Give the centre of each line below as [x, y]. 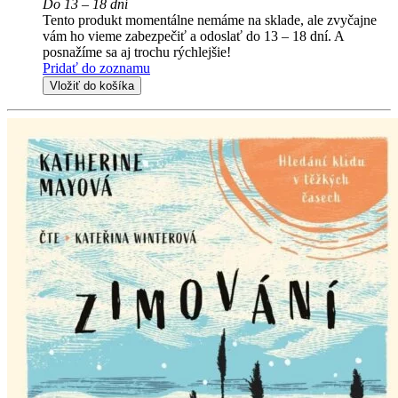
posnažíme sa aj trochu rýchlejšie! [137, 52]
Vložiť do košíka [92, 85]
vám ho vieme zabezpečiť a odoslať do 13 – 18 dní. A [193, 36]
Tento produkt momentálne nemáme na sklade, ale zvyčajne [210, 20]
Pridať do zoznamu [96, 68]
